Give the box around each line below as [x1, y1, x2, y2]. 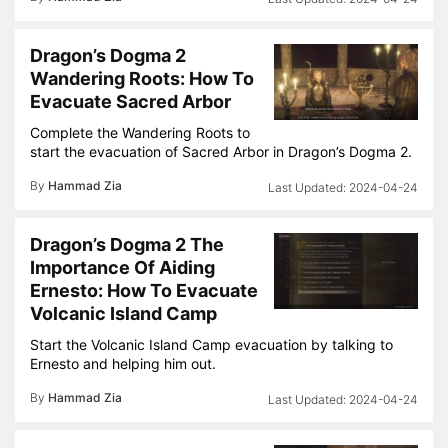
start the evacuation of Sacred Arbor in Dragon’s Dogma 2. [30, 143, 412, 160]
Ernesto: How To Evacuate [30, 280, 258, 301]
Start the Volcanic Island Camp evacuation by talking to [30, 336, 393, 353]
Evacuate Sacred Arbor [30, 91, 231, 112]
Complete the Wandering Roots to [30, 124, 250, 141]
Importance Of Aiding [30, 257, 215, 278]
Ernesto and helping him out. [30, 355, 216, 372]
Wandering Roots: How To [30, 68, 254, 89]
